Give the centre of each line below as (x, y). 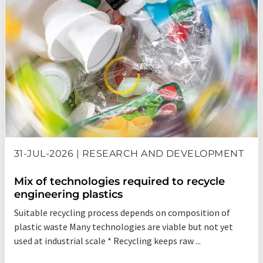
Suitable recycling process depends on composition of (122, 213)
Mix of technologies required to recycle (119, 182)
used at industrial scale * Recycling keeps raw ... (107, 241)
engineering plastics (68, 195)
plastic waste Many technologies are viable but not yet (124, 227)
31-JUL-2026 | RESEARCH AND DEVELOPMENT (129, 154)
